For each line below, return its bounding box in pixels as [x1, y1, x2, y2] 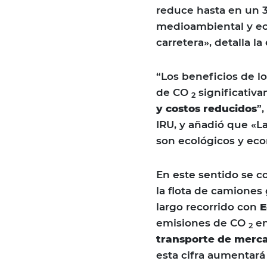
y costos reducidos [156, 103, 257, 115]
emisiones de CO [156, 217, 249, 229]
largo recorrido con [156, 201, 260, 213]
